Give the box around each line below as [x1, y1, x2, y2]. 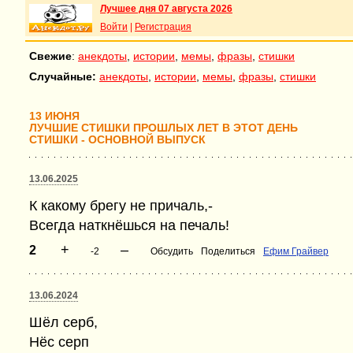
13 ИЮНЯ [29, 110, 80, 122]
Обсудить [150, 246, 193, 257]
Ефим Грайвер [263, 246, 329, 257]
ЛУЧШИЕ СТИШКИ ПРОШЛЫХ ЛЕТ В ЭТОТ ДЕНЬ [29, 122, 298, 134]
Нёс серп [29, 334, 89, 350]
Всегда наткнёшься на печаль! [29, 217, 229, 233]
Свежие [29, 50, 72, 62]
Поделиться [201, 246, 255, 257]
